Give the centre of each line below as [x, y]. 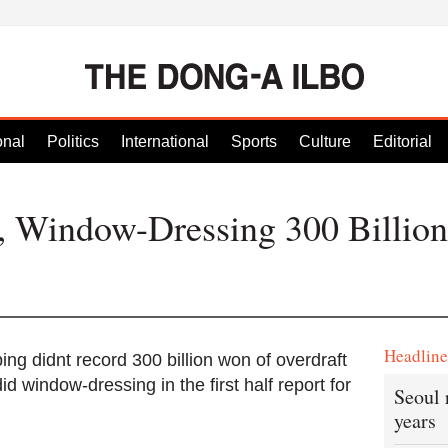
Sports [254, 141]
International [165, 141]
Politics [73, 141]
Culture [325, 141]
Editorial [402, 141]
